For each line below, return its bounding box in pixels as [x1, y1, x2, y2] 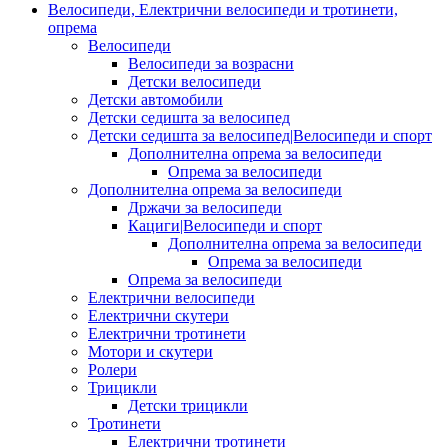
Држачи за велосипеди [128, 198, 282, 216]
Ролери [88, 360, 137, 378]
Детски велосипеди [128, 72, 261, 90]
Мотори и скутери [88, 342, 213, 360]
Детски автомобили [88, 90, 223, 108]
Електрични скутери [88, 306, 229, 324]
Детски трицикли [128, 396, 248, 414]
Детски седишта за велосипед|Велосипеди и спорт [88, 126, 432, 144]
